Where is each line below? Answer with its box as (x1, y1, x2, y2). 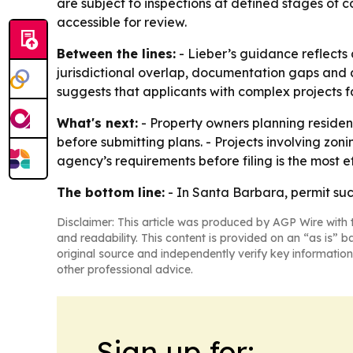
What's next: (57, 115, 138, 132)
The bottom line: (57, 184, 165, 201)
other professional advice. (57, 262, 193, 277)
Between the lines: (57, 46, 176, 62)
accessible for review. (57, 14, 187, 31)
